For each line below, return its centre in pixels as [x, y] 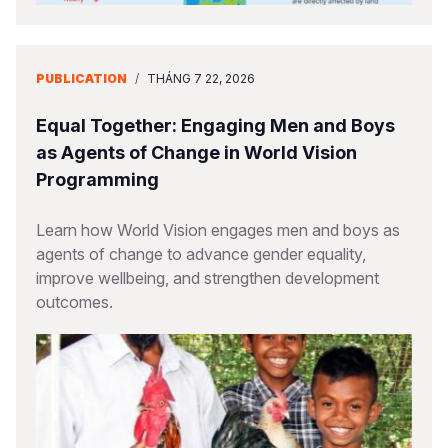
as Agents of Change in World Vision [196, 152]
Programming [97, 179]
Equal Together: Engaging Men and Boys [215, 125]
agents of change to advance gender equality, [201, 254]
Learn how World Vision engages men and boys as [218, 230]
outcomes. [74, 302]
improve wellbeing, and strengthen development [207, 278]
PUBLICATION [81, 78]
